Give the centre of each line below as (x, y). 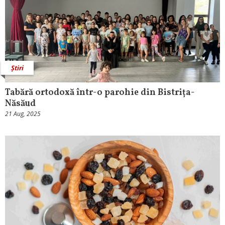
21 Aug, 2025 (23, 114)
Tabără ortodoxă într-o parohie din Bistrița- (100, 93)
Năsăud (20, 104)
